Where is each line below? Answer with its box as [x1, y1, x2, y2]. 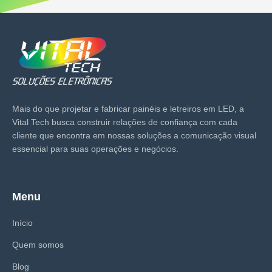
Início [12, 218, 33, 228]
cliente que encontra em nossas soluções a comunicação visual [12, 131, 256, 141]
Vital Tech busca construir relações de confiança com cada [12, 117, 237, 127]
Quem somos [12, 240, 64, 250]
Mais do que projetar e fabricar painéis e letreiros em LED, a [12, 104, 244, 114]
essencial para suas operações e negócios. [12, 144, 178, 154]
